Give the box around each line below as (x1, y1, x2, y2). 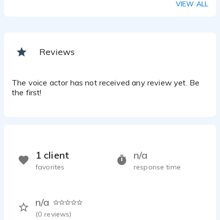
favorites (35, 163, 65, 171)
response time (134, 163, 181, 171)
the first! (12, 87, 42, 97)
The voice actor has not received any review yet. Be (12, 78, 200, 87)
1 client (35, 149, 69, 161)
